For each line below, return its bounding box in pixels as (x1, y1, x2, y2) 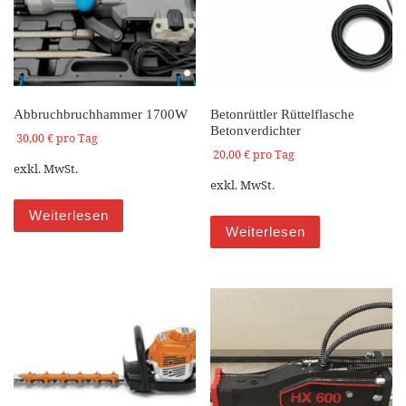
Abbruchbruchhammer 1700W (14, 106, 188, 121)
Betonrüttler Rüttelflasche (210, 106, 355, 121)
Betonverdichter (210, 122, 302, 138)
